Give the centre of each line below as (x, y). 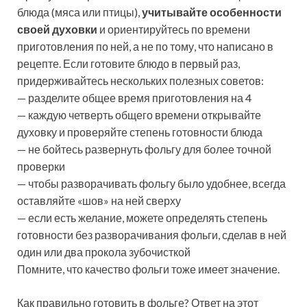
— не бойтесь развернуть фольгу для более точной (144, 149)
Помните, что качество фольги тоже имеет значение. (148, 269)
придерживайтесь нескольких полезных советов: (140, 80)
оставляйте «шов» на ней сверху (99, 200)
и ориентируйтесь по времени (174, 29)
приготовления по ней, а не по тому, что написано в (145, 46)
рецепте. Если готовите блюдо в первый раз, (128, 63)
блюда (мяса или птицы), (79, 12)
